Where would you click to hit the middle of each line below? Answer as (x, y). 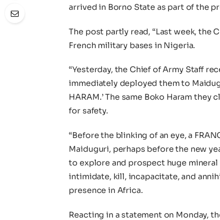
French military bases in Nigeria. (132, 45)
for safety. (88, 111)
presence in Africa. (106, 191)
